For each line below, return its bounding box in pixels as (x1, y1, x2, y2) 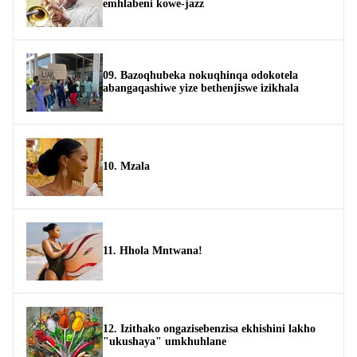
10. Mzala (103, 159, 150, 172)
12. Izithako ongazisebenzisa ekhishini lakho (103, 322, 316, 335)
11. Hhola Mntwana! (103, 244, 203, 257)
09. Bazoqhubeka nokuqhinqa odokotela (103, 69, 298, 81)
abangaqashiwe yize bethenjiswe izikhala (103, 81, 299, 94)
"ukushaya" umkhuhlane (103, 335, 226, 347)
